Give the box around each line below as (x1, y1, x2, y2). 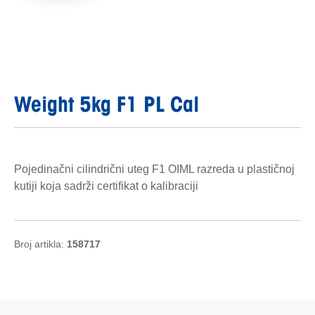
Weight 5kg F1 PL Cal (14, 91, 199, 117)
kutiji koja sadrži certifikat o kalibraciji (14, 179, 198, 192)
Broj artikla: (14, 238, 67, 250)
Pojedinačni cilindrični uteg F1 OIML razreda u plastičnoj (14, 162, 295, 175)
